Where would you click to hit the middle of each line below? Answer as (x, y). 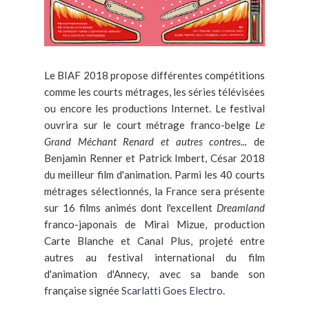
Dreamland (241, 207)
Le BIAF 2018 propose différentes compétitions (154, 75)
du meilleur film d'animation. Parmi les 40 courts (154, 174)
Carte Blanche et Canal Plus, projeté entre (154, 240)
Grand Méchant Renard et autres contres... (149, 141)
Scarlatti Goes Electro (172, 290)
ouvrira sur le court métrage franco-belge (150, 124)
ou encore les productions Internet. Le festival (154, 108)
